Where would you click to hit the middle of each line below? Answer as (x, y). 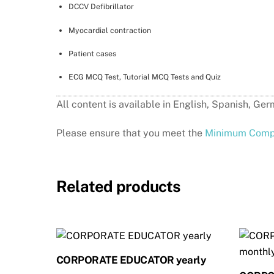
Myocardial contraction (109, 30)
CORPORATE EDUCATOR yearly (131, 260)
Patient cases (92, 53)
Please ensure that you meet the (131, 133)
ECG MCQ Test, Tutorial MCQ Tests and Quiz (144, 77)
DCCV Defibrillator (101, 7)
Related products (118, 186)
